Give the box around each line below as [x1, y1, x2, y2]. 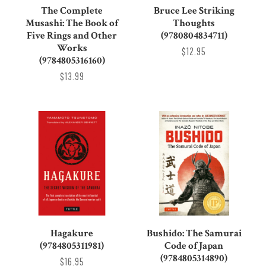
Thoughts [173, 17, 216, 30]
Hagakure [50, 226, 94, 240]
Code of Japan [164, 239, 224, 252]
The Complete [41, 4, 103, 18]
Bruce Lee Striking [153, 4, 235, 18]
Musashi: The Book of [26, 17, 119, 30]
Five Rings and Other [27, 29, 118, 43]
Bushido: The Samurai [146, 226, 242, 240]
